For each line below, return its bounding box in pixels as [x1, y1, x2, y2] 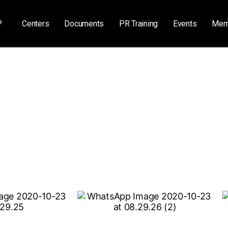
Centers [22, 18, 49, 28]
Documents [64, 18, 104, 28]
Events [173, 18, 197, 28]
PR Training [119, 18, 158, 28]
